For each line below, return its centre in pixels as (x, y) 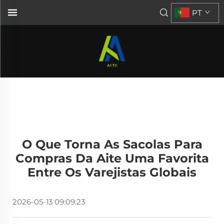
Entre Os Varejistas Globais (112, 172)
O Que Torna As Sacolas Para (112, 144)
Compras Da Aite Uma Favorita (112, 158)
